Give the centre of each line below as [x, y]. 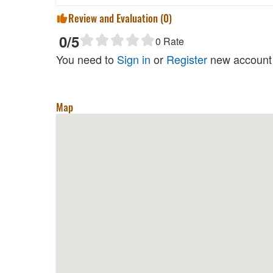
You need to [87, 59]
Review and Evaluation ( [116, 18]
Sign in [134, 59]
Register [187, 59]
